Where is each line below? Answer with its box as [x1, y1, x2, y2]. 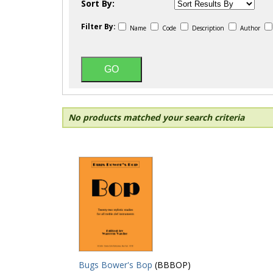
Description [190, 24, 226, 32]
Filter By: [81, 21, 116, 32]
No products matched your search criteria [68, 112, 244, 123]
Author [238, 24, 262, 32]
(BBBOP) [152, 258, 191, 271]
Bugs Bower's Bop [79, 258, 152, 271]
